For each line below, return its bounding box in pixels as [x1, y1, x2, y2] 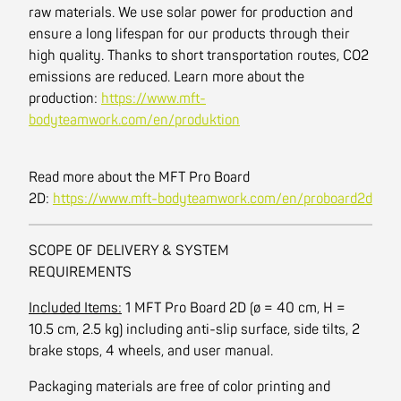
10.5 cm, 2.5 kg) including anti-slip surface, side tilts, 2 [29, 322, 360, 337]
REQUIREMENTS [29, 265, 132, 279]
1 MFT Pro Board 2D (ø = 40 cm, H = [122, 301, 346, 315]
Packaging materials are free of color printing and [29, 380, 330, 394]
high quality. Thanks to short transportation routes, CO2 [29, 48, 369, 63]
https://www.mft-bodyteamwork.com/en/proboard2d [53, 192, 372, 206]
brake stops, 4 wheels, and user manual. [29, 344, 273, 358]
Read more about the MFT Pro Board [29, 170, 250, 184]
